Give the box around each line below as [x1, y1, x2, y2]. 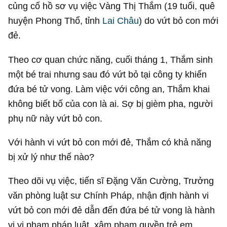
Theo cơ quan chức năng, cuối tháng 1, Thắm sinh [8, 54, 213, 65]
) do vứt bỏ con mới [139, 15, 219, 26]
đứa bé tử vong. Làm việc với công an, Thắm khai [8, 83, 210, 94]
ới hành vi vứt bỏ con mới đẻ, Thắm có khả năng [14, 136, 212, 147]
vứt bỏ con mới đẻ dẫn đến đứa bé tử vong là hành [8, 205, 215, 216]
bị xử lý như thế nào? [8, 151, 95, 162]
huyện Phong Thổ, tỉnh [8, 15, 103, 26]
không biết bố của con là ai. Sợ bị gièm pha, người [8, 98, 213, 109]
